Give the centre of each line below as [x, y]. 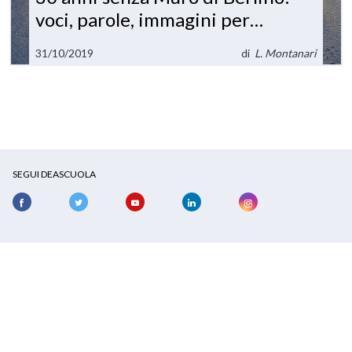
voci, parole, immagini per [143, 20]
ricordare [75, 42]
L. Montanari [285, 53]
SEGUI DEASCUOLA [54, 174]
